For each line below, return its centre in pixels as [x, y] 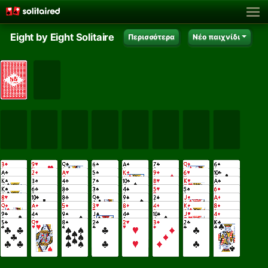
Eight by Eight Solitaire [63, 37]
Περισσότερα [151, 36]
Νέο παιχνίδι [217, 36]
